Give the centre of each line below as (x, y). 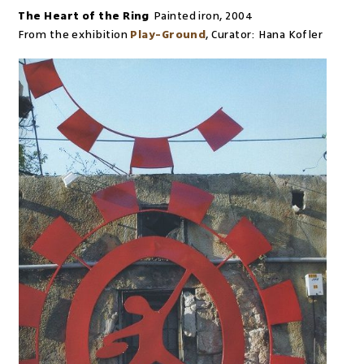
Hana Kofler (291, 35)
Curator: (234, 35)
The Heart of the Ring (84, 16)
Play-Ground (168, 35)
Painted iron (186, 16)
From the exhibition (73, 35)
